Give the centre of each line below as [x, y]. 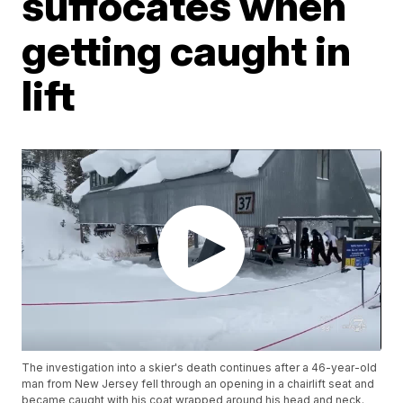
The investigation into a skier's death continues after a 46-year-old [200, 368]
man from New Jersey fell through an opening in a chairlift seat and [198, 384]
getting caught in [187, 50]
